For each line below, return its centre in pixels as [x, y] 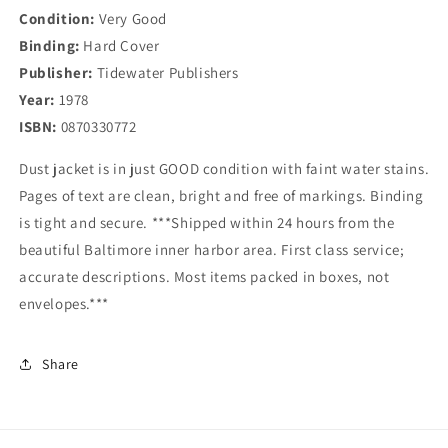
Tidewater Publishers [166, 72]
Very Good [131, 18]
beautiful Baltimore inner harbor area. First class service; [212, 249]
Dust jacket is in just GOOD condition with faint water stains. [224, 168]
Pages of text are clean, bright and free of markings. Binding [221, 195]
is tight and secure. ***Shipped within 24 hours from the [207, 222]
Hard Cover [119, 45]
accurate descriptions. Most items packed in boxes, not [204, 276]
